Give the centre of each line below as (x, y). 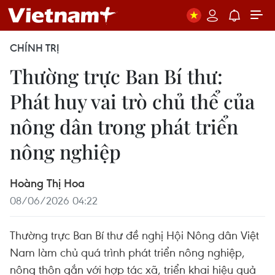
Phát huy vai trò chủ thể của (132, 101)
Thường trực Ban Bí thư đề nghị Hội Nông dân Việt (134, 235)
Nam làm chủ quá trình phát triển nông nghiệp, (127, 252)
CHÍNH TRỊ (35, 48)
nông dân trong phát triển (124, 126)
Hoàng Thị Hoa (47, 183)
